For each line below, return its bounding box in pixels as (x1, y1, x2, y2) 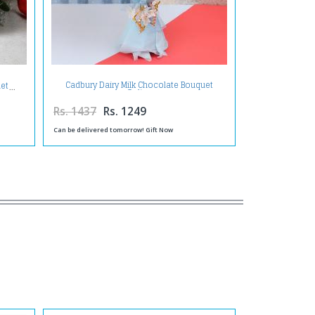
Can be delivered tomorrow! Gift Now (53, 124, 173, 134)
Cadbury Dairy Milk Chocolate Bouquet (65, 78, 213, 93)
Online (126, 86, 152, 101)
